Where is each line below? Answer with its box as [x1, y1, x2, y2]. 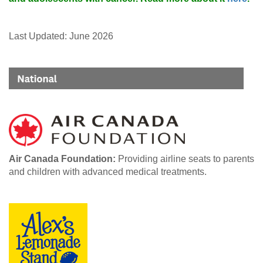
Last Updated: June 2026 [9, 31, 113, 42]
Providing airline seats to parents [118, 154, 254, 164]
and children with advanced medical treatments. [9, 167, 207, 177]
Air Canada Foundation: [9, 154, 118, 164]
